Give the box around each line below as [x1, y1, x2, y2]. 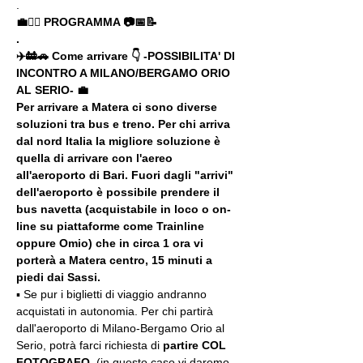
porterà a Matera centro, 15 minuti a [16, 254, 216, 267]
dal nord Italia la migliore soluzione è [16, 135, 224, 147]
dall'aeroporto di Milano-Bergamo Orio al [16, 322, 228, 335]
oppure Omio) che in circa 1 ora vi [16, 237, 207, 250]
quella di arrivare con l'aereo [16, 152, 176, 164]
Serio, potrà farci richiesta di [16, 339, 163, 352]
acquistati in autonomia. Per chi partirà [16, 305, 216, 318]
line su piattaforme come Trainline [16, 220, 207, 233]
